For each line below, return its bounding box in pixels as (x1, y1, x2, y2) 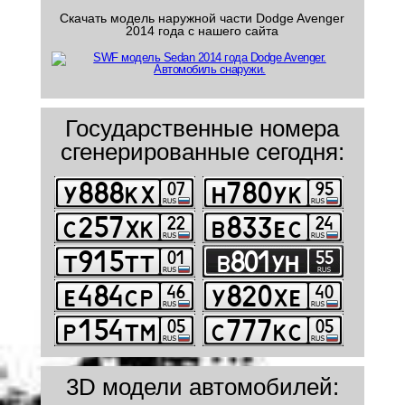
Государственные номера (65, 115, 340, 142)
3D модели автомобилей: (65, 373, 339, 400)
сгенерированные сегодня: (60, 138, 344, 165)
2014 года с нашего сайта (126, 24, 279, 38)
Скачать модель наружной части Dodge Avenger (60, 11, 345, 25)
